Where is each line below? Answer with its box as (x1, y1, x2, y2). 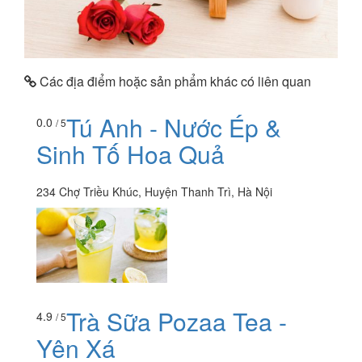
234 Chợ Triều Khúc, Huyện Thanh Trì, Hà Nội (36, 183, 272, 200)
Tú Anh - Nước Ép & (66, 109, 281, 145)
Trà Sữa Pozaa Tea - (66, 304, 287, 339)
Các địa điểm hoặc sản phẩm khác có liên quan (36, 72, 311, 91)
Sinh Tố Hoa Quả (36, 136, 225, 171)
